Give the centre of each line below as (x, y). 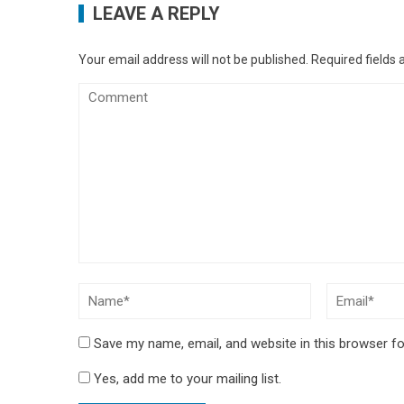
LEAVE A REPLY (156, 14)
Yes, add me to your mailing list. (186, 379)
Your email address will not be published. (193, 60)
